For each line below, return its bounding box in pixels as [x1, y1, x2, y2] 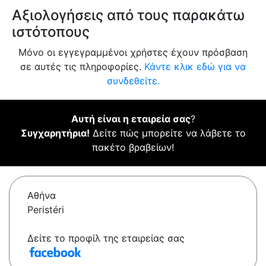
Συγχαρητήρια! [20, 127, 90, 140]
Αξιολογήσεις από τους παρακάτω [12, 7, 245, 24]
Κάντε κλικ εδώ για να [144, 61, 246, 73]
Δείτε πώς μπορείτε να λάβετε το [89, 127, 246, 140]
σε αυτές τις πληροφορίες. [20, 61, 144, 73]
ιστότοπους [12, 23, 90, 41]
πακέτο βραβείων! [92, 141, 174, 154]
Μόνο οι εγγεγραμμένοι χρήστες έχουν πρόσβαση [18, 46, 248, 59]
